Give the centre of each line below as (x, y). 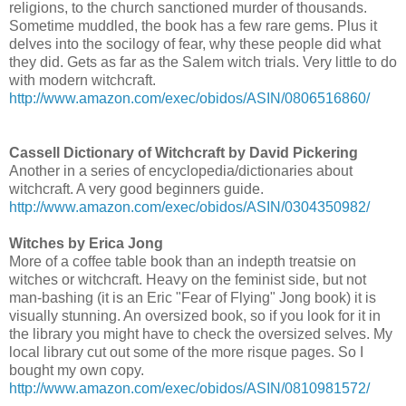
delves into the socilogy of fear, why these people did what (195, 43)
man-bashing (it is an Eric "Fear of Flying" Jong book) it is (193, 297)
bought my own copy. (77, 370)
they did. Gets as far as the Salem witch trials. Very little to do (203, 62)
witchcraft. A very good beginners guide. (136, 188)
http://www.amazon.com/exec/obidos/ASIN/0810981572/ (189, 388)
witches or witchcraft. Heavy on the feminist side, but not (188, 279)
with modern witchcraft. (82, 80)
